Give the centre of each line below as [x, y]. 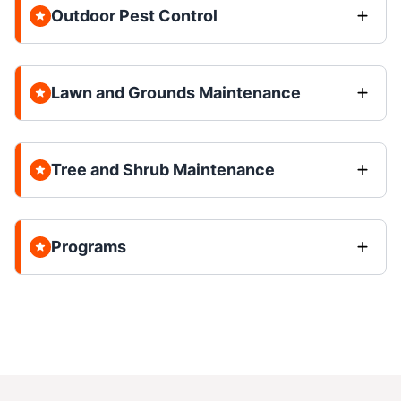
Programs [89, 246]
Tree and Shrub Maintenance [163, 169]
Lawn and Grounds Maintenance [176, 92]
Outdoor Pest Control [134, 15]
